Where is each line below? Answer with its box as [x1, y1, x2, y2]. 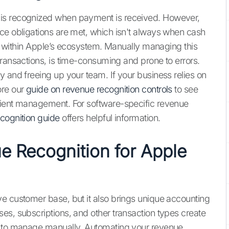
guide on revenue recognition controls [26, 84, 172, 95]
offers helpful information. [59, 112, 161, 124]
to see [172, 84, 198, 95]
